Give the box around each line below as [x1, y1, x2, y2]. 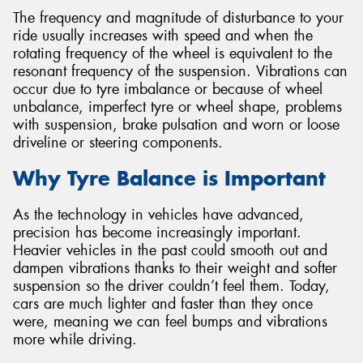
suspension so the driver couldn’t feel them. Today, [13, 275, 330, 296]
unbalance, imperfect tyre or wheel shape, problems [13, 96, 342, 117]
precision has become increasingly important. [13, 222, 301, 242]
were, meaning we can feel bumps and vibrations [13, 311, 327, 331]
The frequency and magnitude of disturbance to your [13, 7, 344, 28]
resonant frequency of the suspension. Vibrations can [13, 61, 348, 81]
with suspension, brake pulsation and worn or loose [13, 114, 340, 135]
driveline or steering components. [13, 132, 223, 152]
